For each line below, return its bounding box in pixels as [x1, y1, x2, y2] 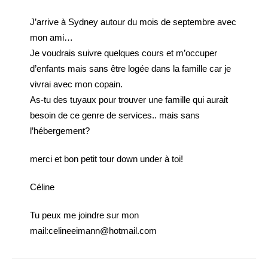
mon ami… [30, 32, 73, 42]
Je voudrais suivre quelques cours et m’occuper [30, 48, 217, 58]
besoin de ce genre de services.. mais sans [30, 110, 200, 120]
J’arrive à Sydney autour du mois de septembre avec [30, 17, 236, 27]
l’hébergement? [30, 126, 90, 136]
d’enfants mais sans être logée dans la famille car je [30, 63, 231, 74]
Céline [30, 182, 54, 192]
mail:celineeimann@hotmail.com [30, 226, 157, 236]
